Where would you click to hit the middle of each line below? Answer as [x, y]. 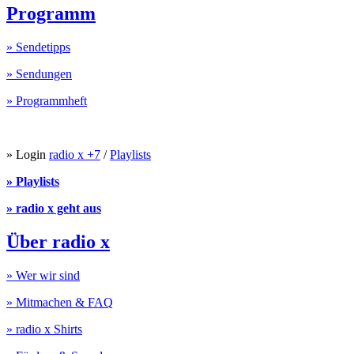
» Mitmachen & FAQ [60, 303]
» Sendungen [39, 74]
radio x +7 [75, 155]
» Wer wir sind [43, 276]
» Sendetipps [38, 47]
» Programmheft [47, 101]
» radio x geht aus [54, 209]
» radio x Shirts [44, 330]
